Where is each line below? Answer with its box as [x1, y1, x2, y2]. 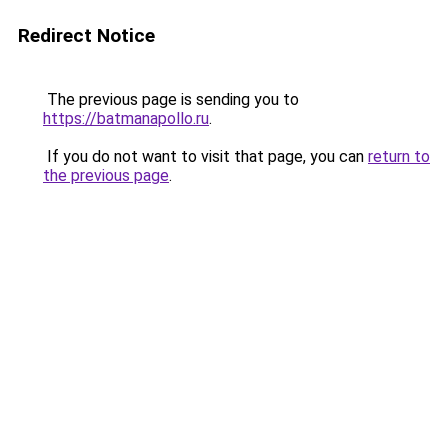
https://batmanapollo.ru [43, 109, 209, 128]
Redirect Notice [18, 24, 155, 47]
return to [368, 147, 430, 166]
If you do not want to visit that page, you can [43, 147, 368, 166]
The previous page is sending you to [43, 90, 299, 109]
